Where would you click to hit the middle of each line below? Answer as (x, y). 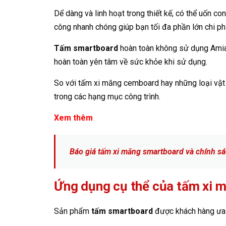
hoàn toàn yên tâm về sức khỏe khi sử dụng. (131, 62)
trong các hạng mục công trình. (107, 97)
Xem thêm (73, 118)
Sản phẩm (73, 211)
